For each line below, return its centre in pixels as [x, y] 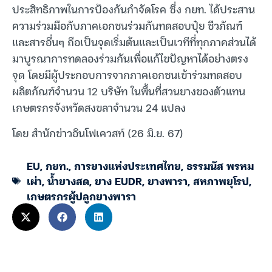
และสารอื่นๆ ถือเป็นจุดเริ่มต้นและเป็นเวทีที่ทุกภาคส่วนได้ [134, 42]
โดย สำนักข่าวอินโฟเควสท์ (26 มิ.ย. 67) [98, 132]
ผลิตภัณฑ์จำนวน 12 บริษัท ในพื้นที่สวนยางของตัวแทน [129, 91]
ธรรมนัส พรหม [220, 166]
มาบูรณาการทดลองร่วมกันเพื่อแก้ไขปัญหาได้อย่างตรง [130, 58]
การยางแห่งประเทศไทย [127, 166]
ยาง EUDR [118, 181]
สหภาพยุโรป [221, 181]
